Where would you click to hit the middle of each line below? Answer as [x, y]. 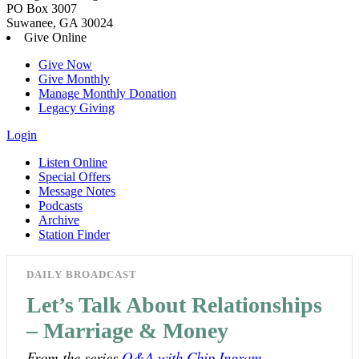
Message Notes [77, 192]
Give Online [55, 38]
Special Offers [75, 177]
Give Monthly [74, 79]
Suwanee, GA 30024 [60, 23]
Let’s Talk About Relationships [174, 305]
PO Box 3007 [42, 9]
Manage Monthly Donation [107, 94]
